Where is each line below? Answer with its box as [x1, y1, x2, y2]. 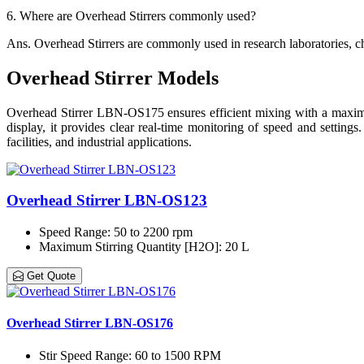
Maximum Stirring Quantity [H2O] [39, 240, 219, 254]
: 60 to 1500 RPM [128, 348, 221, 362]
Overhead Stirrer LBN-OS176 [6, 316, 173, 331]
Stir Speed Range [39, 348, 128, 362]
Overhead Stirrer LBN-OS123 [6, 192, 207, 210]
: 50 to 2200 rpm [107, 225, 193, 240]
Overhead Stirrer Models [6, 67, 219, 89]
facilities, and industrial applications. [6, 134, 192, 149]
